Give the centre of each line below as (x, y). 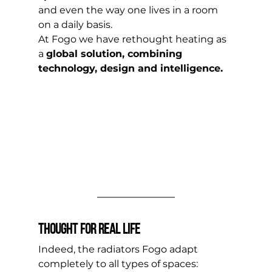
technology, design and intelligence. (130, 68)
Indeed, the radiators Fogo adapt (119, 250)
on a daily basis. (76, 25)
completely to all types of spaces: (119, 264)
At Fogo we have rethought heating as (133, 39)
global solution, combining (115, 54)
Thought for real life (89, 230)
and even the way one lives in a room (129, 10)
